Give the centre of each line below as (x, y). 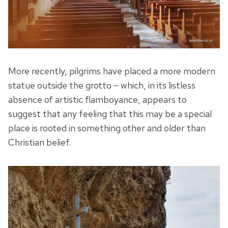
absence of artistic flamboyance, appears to (97, 100)
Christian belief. (39, 142)
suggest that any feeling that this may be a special (110, 114)
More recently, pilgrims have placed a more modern (112, 71)
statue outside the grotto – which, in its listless (102, 85)
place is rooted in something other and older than (107, 128)
